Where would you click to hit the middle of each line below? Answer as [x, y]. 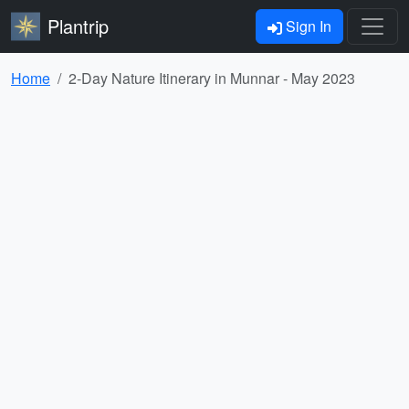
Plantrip [78, 26]
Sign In [307, 26]
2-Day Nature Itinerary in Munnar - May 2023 [212, 78]
